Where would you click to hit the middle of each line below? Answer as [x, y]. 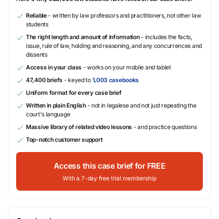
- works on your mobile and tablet [126, 67]
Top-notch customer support [64, 140]
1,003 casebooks [116, 80]
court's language [48, 114]
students [37, 24]
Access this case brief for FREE [109, 166]
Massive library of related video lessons [79, 127]
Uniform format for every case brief [74, 93]
